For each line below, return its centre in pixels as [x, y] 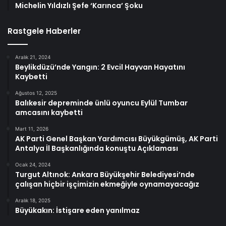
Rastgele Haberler [44, 31]
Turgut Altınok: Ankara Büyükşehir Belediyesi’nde [105, 174]
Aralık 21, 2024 [33, 57]
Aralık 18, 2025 [33, 200]
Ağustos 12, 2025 [36, 93]
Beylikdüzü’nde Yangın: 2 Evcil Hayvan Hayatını [100, 67]
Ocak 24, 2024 [33, 164]
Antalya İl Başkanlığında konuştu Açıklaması [97, 148]
